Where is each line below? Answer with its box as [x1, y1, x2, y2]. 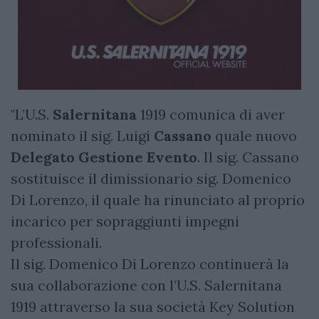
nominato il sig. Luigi [11, 126, 154, 145]
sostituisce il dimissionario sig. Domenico [11, 169, 291, 187]
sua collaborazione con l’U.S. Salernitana [11, 276, 282, 294]
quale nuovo [211, 126, 297, 145]
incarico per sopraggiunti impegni [11, 211, 239, 230]
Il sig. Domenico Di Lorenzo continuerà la [11, 254, 289, 273]
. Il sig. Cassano [197, 147, 299, 166]
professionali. [11, 233, 102, 251]
